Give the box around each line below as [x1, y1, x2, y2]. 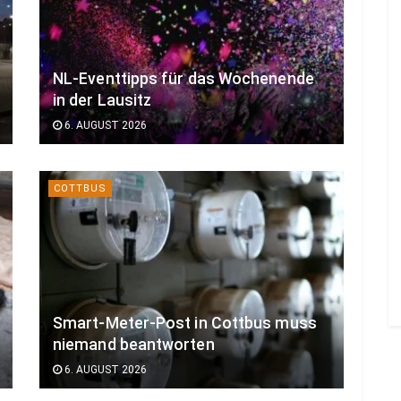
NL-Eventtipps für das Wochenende [53, 69, 314, 88]
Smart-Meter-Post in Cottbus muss [53, 313, 317, 332]
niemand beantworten [53, 335, 215, 354]
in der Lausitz [53, 90, 152, 109]
